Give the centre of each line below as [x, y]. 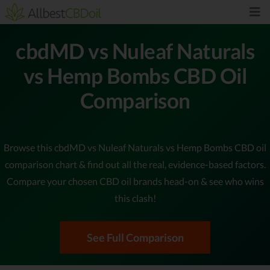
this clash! [135, 198]
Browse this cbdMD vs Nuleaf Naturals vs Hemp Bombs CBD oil [135, 147]
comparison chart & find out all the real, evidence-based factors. [135, 164]
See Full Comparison [135, 237]
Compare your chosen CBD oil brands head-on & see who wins [135, 181]
